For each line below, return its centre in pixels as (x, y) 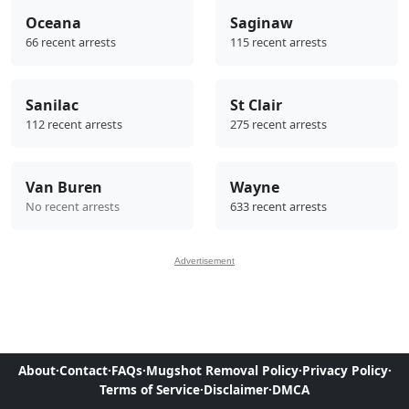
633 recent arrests (278, 206)
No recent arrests (73, 206)
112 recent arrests (74, 124)
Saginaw (262, 22)
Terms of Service (150, 389)
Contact (83, 370)
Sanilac (52, 105)
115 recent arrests (278, 42)
